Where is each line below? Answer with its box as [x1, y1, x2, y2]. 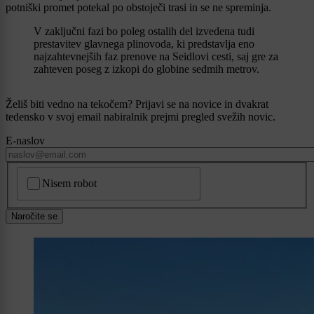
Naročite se [11, 211, 57, 222]
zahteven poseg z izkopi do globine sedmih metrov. [34, 62, 259, 75]
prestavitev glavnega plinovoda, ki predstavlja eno [34, 37, 254, 50]
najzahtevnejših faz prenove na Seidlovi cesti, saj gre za [34, 50, 278, 62]
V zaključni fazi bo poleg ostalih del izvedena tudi [34, 25, 254, 37]
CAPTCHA [18, 167, 72, 179]
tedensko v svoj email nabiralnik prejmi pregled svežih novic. [6, 110, 275, 123]
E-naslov [6, 134, 45, 146]
